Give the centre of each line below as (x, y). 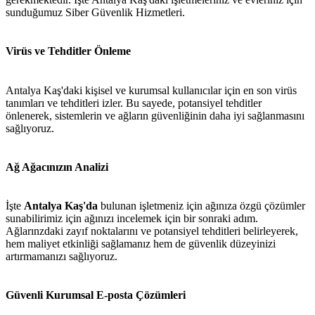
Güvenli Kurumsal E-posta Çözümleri (96, 295)
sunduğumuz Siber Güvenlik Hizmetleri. (95, 13)
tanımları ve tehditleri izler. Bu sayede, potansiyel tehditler (134, 103)
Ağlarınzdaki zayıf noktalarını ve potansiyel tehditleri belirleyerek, (152, 231)
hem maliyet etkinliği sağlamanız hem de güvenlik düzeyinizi (141, 244)
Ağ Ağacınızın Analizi (57, 167)
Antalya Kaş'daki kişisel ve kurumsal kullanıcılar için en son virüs (151, 90)
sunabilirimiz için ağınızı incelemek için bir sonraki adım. (132, 219)
